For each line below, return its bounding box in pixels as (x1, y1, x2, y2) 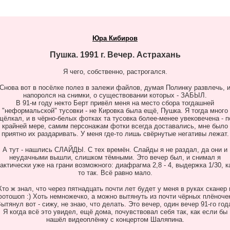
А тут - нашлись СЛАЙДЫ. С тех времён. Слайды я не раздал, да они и (3, 146, 227, 154)
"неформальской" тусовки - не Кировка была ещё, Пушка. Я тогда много (2, 107, 228, 114)
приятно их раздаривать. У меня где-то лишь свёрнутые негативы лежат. (1, 130, 229, 138)
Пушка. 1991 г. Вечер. (49, 50, 135, 59)
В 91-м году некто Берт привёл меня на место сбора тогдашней (16, 99, 214, 107)
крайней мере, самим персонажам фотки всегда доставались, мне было (2, 122, 228, 130)
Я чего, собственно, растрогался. (63, 68, 167, 75)
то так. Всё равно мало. (78, 169, 152, 177)
